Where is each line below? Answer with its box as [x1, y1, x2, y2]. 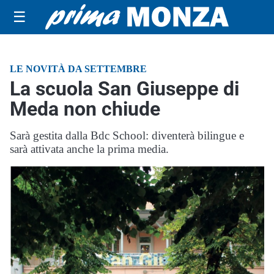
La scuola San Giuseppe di [10, 77, 239, 100]
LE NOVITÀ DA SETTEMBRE [10, 64, 147, 74]
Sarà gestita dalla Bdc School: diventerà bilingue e [10, 129, 244, 142]
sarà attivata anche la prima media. [10, 143, 169, 155]
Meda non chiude [10, 97, 160, 120]
